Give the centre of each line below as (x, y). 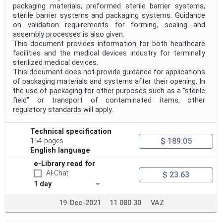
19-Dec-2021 (80, 203)
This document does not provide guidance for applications (109, 72)
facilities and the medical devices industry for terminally (109, 54)
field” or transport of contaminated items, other (109, 101)
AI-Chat (57, 173)
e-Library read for (64, 164)
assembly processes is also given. (69, 35)
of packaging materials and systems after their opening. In (109, 82)
